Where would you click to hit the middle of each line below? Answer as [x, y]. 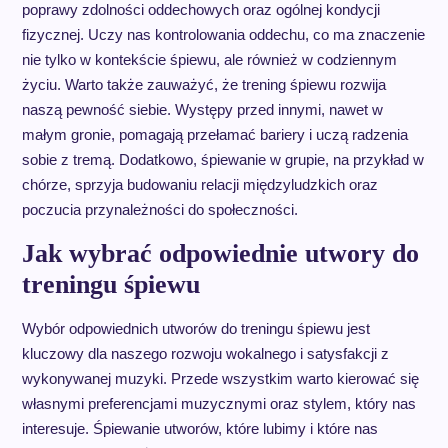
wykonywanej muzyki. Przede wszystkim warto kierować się [220, 379]
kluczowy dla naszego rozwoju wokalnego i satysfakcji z [205, 354]
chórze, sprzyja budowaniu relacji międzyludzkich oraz [199, 185]
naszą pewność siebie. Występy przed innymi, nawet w [202, 110]
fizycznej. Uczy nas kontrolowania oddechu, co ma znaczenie [223, 35]
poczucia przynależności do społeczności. [159, 210]
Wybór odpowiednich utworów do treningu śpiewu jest [195, 329]
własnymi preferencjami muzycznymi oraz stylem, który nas [218, 404]
